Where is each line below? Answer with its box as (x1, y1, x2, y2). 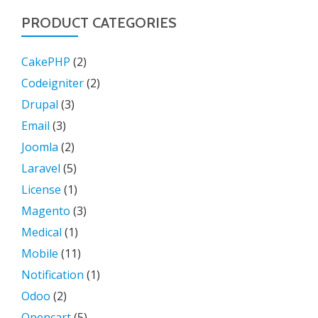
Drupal (21, 97, 58, 112)
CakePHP (21, 54, 70, 70)
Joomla (21, 139, 58, 155)
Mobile (21, 246, 58, 261)
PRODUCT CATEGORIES (21, 14, 177, 31)
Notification (21, 267, 84, 283)
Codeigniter (21, 75, 84, 91)
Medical (21, 224, 62, 240)
